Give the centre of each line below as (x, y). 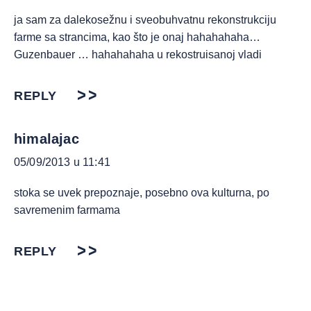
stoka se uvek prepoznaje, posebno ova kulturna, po (142, 193)
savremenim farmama (67, 210)
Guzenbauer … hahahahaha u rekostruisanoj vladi (138, 55)
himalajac (47, 139)
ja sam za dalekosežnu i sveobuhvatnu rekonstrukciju (145, 20)
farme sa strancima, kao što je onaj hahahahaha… (137, 37)
